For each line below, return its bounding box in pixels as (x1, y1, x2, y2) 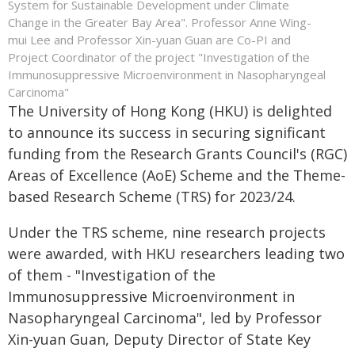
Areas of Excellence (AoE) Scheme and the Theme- (8, 165, 345, 185)
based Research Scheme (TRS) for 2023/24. (8, 186, 296, 206)
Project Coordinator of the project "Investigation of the (8, 48, 310, 65)
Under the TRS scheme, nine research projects (8, 222, 326, 242)
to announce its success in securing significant (8, 122, 326, 142)
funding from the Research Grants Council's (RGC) (8, 143, 347, 163)
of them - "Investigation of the (8, 265, 216, 284)
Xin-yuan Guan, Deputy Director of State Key (8, 329, 311, 349)
